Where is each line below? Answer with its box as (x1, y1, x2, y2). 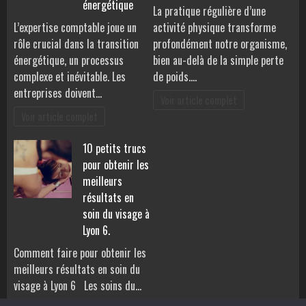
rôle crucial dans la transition (14, 36, 139, 53)
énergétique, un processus (14, 52, 124, 69)
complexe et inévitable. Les (14, 68, 126, 85)
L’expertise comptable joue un (14, 19, 137, 36)
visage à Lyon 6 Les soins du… (14, 277, 141, 294)
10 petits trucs (83, 140, 146, 157)
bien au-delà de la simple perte (153, 52, 283, 69)
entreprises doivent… (14, 85, 102, 102)
